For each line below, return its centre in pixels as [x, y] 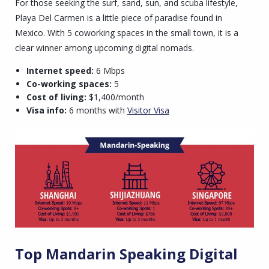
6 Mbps [109, 71]
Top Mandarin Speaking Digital [126, 253]
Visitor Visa [148, 110]
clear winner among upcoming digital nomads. [107, 48]
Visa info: [46, 110]
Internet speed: [60, 71]
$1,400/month [115, 97]
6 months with [97, 110]
